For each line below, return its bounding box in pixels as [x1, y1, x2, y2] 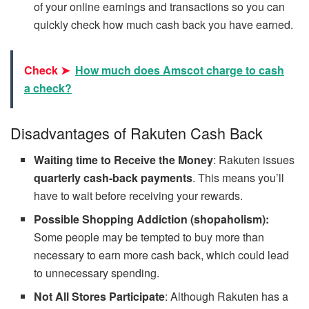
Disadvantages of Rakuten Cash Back [10, 122, 263, 144]
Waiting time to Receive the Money [34, 152, 214, 168]
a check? [24, 79, 72, 96]
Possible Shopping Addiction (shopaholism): [34, 211, 270, 228]
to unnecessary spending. [34, 265, 160, 281]
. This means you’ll [192, 170, 285, 186]
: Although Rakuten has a [165, 288, 289, 305]
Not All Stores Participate [34, 288, 166, 305]
